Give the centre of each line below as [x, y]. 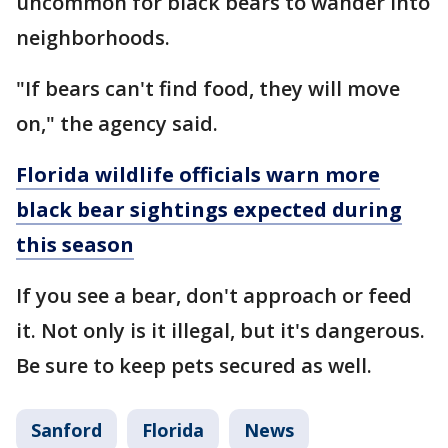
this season [75, 245]
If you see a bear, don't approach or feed [214, 296]
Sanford [66, 430]
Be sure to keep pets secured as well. [196, 366]
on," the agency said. [119, 124]
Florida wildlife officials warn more [198, 175]
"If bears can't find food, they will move [208, 89]
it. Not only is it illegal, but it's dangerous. [220, 331]
